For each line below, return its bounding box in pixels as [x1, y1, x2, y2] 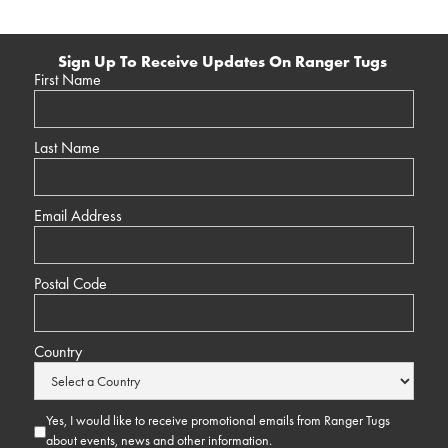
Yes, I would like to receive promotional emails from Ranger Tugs [46, 411, 391, 430]
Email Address [33, 205, 122, 227]
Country [33, 341, 82, 363]
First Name [33, 69, 101, 91]
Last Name [33, 137, 100, 159]
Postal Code [33, 273, 107, 295]
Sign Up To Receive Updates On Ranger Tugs [58, 51, 388, 73]
